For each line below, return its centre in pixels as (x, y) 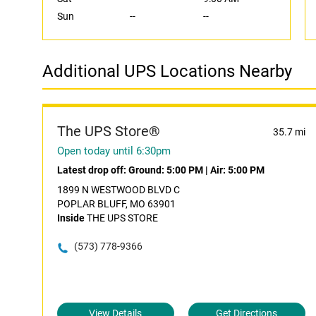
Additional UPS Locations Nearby (167, 71)
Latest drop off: (93, 170)
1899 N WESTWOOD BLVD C (119, 190)
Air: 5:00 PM (237, 170)
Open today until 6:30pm (114, 151)
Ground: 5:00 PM (166, 170)
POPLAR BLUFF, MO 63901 (116, 204)
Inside (71, 218)
